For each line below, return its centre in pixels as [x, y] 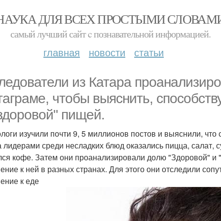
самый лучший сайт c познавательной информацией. [110, 34]
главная [62, 52]
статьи [149, 52]
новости [107, 52]
